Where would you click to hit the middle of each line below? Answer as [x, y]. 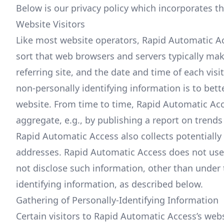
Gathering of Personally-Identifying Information [117, 200]
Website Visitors [50, 24]
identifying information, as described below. [109, 184]
